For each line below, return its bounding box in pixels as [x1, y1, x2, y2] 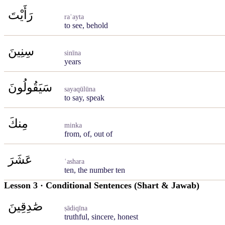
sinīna [64, 49, 81, 57]
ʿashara [64, 158, 84, 165]
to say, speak [64, 93, 104, 102]
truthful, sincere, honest [64, 212, 138, 221]
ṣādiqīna [64, 204, 87, 212]
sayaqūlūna [64, 85, 95, 93]
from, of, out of [64, 130, 113, 138]
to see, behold [64, 21, 108, 30]
